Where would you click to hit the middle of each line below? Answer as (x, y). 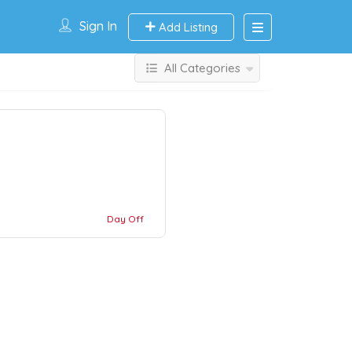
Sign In (98, 26)
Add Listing (187, 27)
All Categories (202, 68)
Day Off (125, 219)
